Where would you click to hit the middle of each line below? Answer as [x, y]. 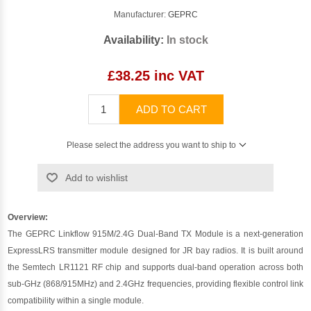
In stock [187, 40]
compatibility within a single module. [76, 300]
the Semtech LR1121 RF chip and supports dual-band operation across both [155, 267]
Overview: [28, 217]
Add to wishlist [96, 177]
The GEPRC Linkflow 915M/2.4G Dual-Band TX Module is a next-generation [155, 234]
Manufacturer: [140, 14]
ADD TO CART [171, 109]
